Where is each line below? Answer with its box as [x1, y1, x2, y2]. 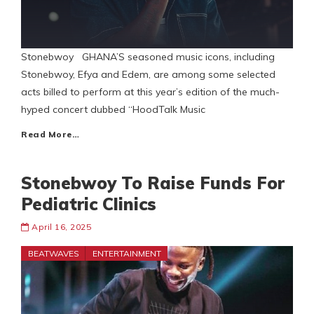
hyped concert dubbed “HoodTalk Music [21, 103, 205, 116]
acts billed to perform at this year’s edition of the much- [21, 86, 280, 99]
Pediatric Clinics [21, 193, 156, 215]
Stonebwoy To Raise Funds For [21, 172, 285, 194]
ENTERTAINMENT [93, 248, 161, 259]
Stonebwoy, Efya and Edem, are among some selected [21, 68, 275, 81]
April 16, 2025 [32, 221, 91, 233]
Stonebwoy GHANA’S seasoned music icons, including [21, 50, 275, 64]
